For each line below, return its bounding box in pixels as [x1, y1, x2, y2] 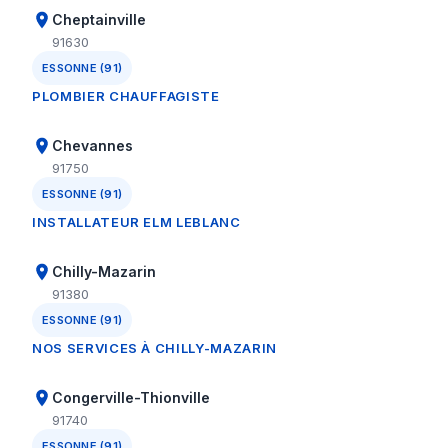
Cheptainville [52, 11, 146, 28]
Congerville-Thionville [52, 389, 210, 406]
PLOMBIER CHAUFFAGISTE [32, 88, 220, 104]
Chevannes [52, 137, 133, 154]
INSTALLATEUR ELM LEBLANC [32, 214, 241, 230]
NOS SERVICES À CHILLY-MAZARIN [32, 340, 277, 356]
